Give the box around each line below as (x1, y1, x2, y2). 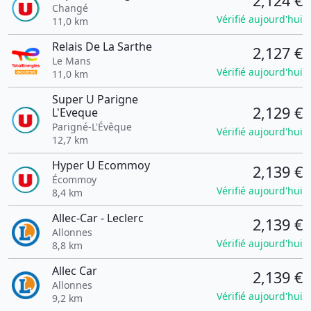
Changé (51, 1, 88, 15)
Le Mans (51, 54, 91, 67)
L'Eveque (51, 105, 98, 120)
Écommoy (51, 173, 96, 186)
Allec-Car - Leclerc (51, 210, 144, 226)
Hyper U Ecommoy (51, 158, 150, 173)
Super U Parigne (51, 92, 138, 107)
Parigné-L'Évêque (51, 120, 132, 133)
